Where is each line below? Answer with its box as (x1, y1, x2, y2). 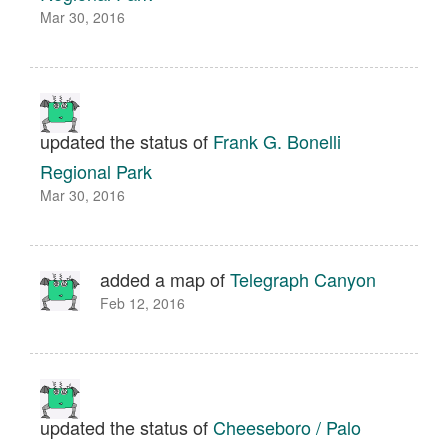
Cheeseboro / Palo (213, 414, 361, 440)
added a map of (100, 266, 230, 292)
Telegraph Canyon (230, 266, 376, 292)
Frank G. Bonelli (213, 128, 341, 154)
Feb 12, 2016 (100, 293, 185, 313)
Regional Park (40, 158, 152, 184)
